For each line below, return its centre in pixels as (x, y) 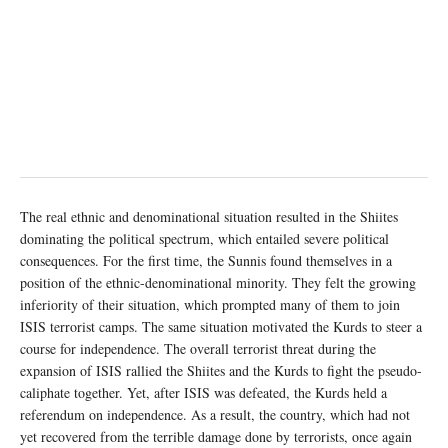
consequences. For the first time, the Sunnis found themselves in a (206, 261)
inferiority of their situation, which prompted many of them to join (210, 305)
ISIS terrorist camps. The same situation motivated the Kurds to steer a (221, 327)
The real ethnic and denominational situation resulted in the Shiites (209, 217)
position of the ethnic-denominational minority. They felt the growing (218, 283)
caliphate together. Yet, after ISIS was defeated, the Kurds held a (203, 393)
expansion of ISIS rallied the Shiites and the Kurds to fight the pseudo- (221, 371)
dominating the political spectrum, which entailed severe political (204, 239)
